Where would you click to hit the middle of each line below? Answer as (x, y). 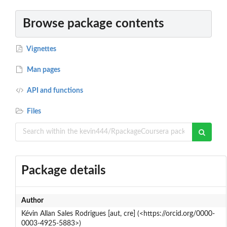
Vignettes (41, 49)
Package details (63, 171)
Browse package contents (93, 24)
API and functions (54, 90)
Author (32, 200)
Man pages (43, 70)
